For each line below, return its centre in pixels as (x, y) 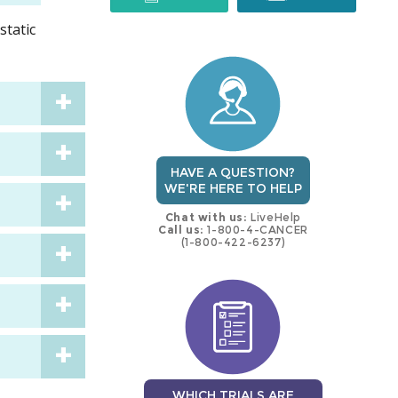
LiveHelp (275, 218)
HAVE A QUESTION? (233, 173)
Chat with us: (206, 218)
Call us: (181, 230)
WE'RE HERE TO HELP (233, 189)
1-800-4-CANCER (256, 230)
